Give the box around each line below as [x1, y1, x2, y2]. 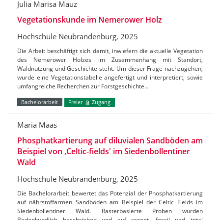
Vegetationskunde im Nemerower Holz [17, 14, 162, 26]
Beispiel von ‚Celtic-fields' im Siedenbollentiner [17, 145, 190, 157]
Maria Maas [17, 119, 57, 130]
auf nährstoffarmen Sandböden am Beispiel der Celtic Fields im [17, 197, 203, 206]
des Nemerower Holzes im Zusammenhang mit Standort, [17, 55, 203, 64]
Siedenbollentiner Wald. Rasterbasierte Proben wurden [17, 206, 203, 215]
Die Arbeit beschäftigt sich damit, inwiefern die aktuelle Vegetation [17, 47, 203, 55]
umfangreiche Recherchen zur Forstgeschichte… [17, 82, 149, 91]
